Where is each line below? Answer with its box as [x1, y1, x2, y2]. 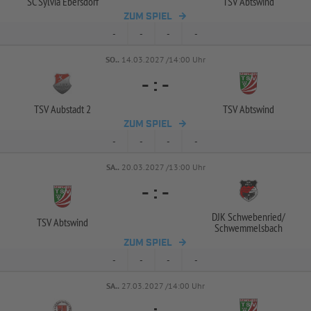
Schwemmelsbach [215, 221, 283, 235]
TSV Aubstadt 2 [34, 102, 91, 116]
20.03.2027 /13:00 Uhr [121, 162, 205, 172]
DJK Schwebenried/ [212, 210, 285, 224]
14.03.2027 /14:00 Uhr [121, 54, 205, 65]
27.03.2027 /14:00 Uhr [121, 280, 205, 291]
